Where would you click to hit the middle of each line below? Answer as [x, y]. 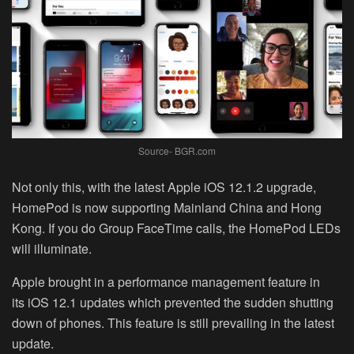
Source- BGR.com [177, 150]
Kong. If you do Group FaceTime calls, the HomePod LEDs [176, 228]
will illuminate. [52, 248]
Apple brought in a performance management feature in [166, 281]
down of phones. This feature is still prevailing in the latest [173, 322]
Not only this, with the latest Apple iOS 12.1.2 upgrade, [164, 186]
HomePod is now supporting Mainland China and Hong [167, 207]
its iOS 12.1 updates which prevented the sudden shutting [173, 302]
